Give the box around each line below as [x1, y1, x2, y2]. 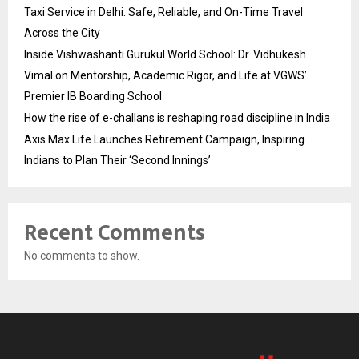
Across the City [24, 26, 100, 39]
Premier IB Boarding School [24, 90, 162, 103]
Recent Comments [24, 214, 205, 252]
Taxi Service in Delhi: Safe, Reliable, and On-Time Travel [24, 6, 303, 18]
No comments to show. [24, 249, 139, 262]
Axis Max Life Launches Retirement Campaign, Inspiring [24, 133, 305, 146]
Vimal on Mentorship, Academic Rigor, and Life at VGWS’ [24, 69, 307, 82]
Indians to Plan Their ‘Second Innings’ [24, 154, 211, 167]
